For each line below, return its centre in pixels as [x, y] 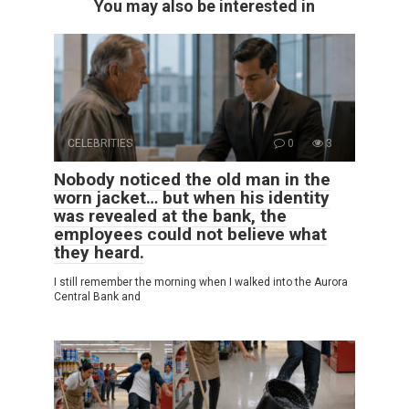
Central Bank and [97, 297]
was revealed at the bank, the [170, 216]
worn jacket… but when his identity [192, 198]
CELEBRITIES [100, 144]
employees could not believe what [190, 235]
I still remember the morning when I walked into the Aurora [201, 283]
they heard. [99, 253]
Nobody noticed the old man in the [192, 180]
